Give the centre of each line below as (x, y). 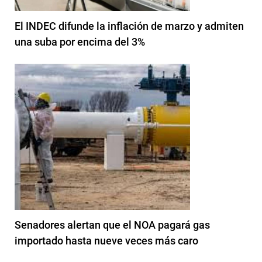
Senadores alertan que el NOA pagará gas (112, 225)
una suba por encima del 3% (80, 42)
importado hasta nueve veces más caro (106, 240)
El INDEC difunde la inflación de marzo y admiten (129, 26)
